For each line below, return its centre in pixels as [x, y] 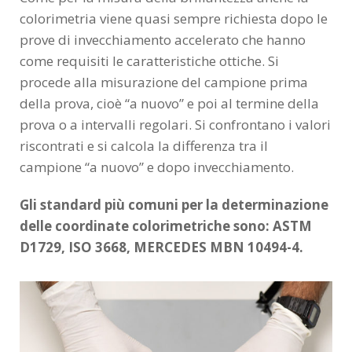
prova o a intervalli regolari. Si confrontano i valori [175, 124]
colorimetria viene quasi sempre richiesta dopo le [174, 18]
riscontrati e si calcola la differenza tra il [144, 145]
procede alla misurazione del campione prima [164, 82]
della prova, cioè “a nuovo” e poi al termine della [169, 103]
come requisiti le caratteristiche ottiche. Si [149, 60]
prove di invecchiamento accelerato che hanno [163, 39]
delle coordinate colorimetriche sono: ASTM [166, 225]
